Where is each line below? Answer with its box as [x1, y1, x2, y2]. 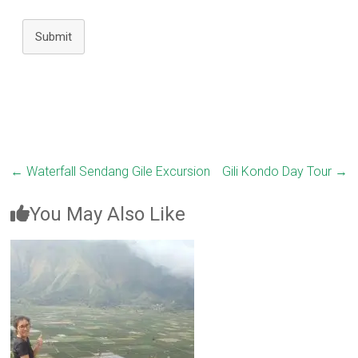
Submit [35, 30, 73, 45]
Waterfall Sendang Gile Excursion [23, 164, 211, 180]
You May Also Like [30, 203, 186, 226]
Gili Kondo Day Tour [221, 164, 335, 180]
